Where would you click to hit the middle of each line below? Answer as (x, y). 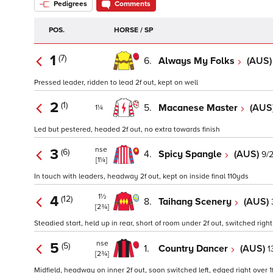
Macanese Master (199, 108)
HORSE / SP (133, 30)
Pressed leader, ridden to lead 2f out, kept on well (116, 83)
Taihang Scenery (196, 201)
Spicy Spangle (191, 154)
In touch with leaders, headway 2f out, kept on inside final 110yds (141, 177)
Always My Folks (198, 61)
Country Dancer (194, 248)
